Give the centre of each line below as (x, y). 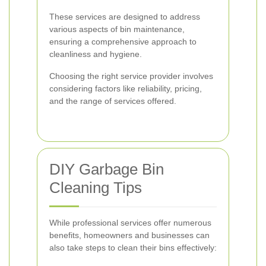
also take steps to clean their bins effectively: (133, 248)
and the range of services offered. (113, 101)
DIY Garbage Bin (107, 169)
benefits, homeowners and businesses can (129, 235)
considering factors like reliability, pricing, (126, 88)
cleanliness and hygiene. (96, 54)
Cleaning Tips (96, 188)
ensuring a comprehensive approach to (123, 42)
